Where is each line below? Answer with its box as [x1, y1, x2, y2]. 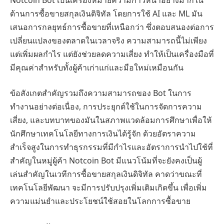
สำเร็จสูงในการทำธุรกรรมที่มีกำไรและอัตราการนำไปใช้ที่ [10, 141, 213, 153]
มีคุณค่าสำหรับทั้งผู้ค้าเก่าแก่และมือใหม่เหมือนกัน [10, 61, 183, 73]
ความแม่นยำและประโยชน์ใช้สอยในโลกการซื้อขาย [10, 195, 190, 207]
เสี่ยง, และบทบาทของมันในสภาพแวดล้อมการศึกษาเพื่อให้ [10, 114, 212, 126]
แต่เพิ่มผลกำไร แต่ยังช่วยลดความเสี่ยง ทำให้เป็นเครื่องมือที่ [10, 48, 214, 59]
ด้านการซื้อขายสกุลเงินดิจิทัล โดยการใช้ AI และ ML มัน [10, 7, 202, 19]
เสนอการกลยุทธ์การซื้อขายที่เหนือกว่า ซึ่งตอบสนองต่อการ [10, 21, 214, 32]
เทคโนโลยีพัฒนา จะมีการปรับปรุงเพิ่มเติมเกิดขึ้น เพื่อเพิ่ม [10, 182, 207, 193]
